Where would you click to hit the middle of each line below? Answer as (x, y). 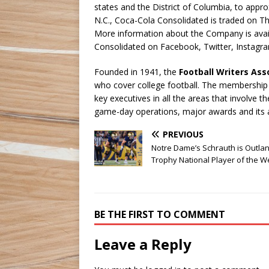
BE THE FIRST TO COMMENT (160, 215)
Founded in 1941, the (137, 72)
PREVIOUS (183, 134)
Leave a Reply (143, 244)
